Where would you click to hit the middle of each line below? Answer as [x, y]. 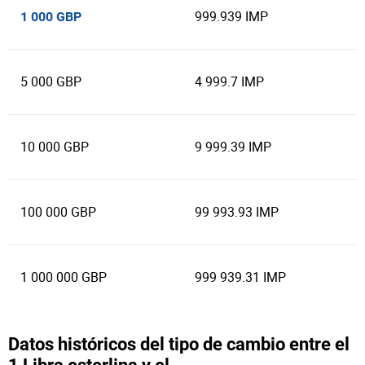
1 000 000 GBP [64, 277]
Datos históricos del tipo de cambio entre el [179, 344]
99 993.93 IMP [237, 212]
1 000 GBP [51, 17]
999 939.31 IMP [240, 277]
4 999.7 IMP [229, 81]
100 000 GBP [58, 212]
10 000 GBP [55, 147]
